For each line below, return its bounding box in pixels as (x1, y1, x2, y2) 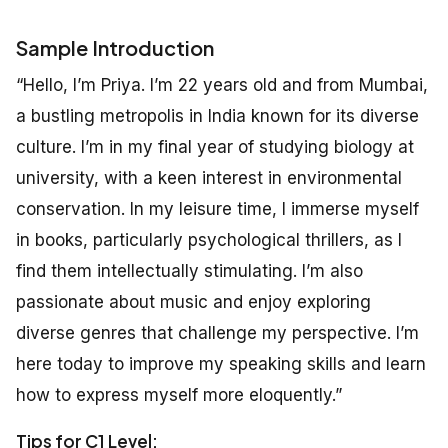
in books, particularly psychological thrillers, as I (16, 230, 402, 251)
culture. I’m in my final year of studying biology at (16, 137, 414, 158)
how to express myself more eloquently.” (16, 385, 342, 406)
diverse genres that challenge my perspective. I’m (16, 323, 419, 344)
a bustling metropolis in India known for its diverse (16, 106, 419, 127)
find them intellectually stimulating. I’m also (16, 261, 363, 282)
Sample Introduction (16, 35, 214, 61)
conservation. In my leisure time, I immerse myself (16, 199, 419, 220)
